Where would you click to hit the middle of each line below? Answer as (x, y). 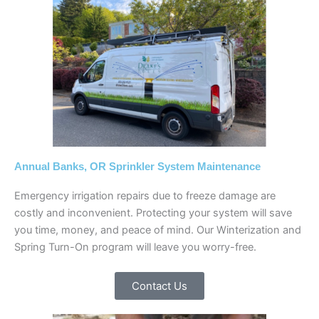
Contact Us (159, 286)
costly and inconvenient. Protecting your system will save (153, 213)
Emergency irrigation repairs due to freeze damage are (145, 195)
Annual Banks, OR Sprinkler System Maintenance (137, 166)
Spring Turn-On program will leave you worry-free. (135, 247)
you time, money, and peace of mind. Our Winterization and (158, 230)
